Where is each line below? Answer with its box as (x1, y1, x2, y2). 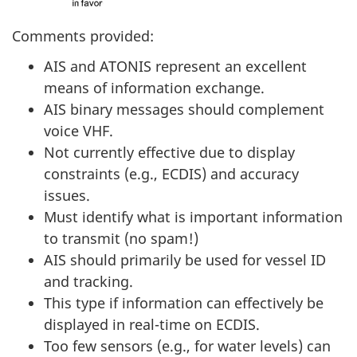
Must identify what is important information (44, 207, 343, 227)
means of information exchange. (44, 78, 265, 98)
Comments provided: (12, 25, 154, 45)
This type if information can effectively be (44, 293, 324, 313)
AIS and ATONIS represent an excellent (44, 57, 307, 76)
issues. (44, 186, 90, 206)
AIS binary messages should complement (44, 100, 324, 120)
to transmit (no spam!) (44, 229, 198, 249)
